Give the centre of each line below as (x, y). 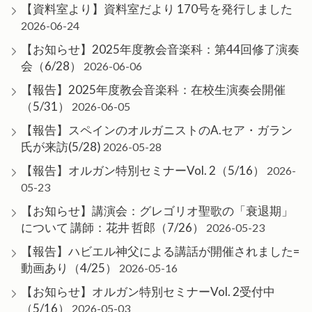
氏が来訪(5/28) (61, 147)
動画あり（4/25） (69, 268)
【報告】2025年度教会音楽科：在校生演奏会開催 (153, 89)
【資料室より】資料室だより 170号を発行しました (157, 9)
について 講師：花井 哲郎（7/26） (112, 227)
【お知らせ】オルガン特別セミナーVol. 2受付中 (148, 291)
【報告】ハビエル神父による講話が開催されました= (160, 251)
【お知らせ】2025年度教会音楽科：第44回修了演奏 (160, 49)
